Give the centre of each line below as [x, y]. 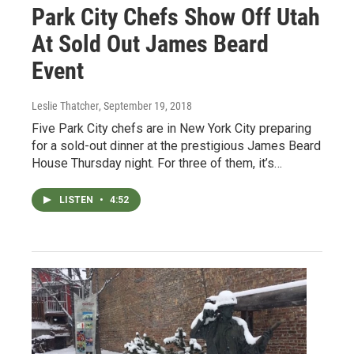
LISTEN [77, 200]
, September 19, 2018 [145, 106]
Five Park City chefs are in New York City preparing [171, 129]
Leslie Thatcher [65, 106]
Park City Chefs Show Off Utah [176, 17]
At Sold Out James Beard [150, 44]
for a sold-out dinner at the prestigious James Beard [176, 146]
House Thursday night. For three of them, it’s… [157, 164]
